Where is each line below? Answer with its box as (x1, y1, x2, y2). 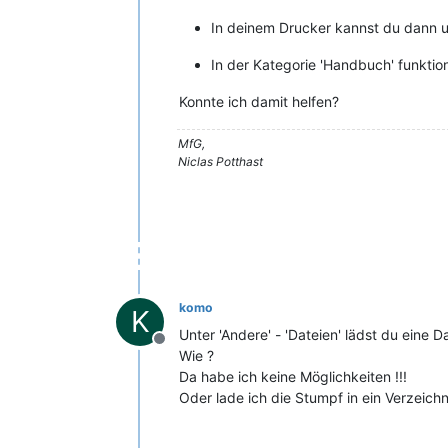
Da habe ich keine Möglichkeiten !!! (179, 367, 407, 385)
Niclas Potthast (178, 153, 263, 169)
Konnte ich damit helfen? (179, 92, 339, 110)
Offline (158, 338, 208, 359)
